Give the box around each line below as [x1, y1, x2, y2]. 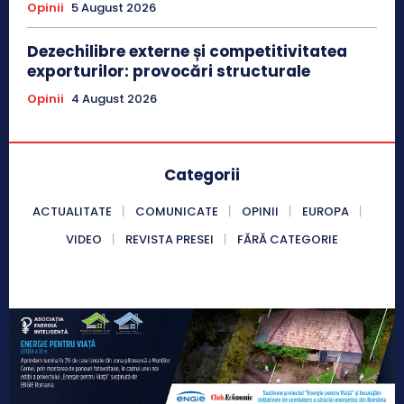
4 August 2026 [71, 90, 157, 108]
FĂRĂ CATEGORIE [237, 231, 338, 249]
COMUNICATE [134, 203, 218, 221]
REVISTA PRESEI [125, 231, 214, 249]
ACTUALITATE [32, 203, 112, 221]
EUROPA [301, 203, 349, 221]
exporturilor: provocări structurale [27, 60, 310, 83]
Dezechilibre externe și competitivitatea [27, 41, 347, 63]
